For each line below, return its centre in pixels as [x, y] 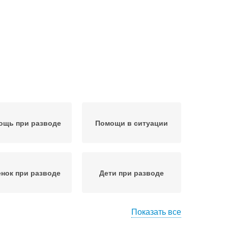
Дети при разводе [132, 173]
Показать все [156, 211]
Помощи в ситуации [132, 123]
